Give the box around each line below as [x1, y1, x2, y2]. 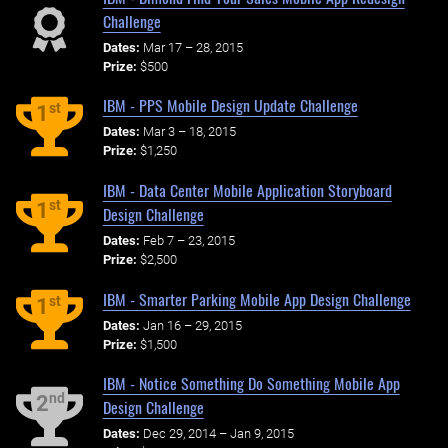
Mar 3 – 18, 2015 [142, 124, 236, 140]
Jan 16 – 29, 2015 [142, 317, 242, 333]
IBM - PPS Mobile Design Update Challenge [102, 93, 358, 118]
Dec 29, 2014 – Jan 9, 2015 [142, 426, 294, 442]
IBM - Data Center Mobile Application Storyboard [102, 178, 392, 203]
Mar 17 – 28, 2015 [142, 39, 243, 55]
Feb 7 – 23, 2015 [142, 232, 235, 248]
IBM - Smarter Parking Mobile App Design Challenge [102, 286, 411, 311]
